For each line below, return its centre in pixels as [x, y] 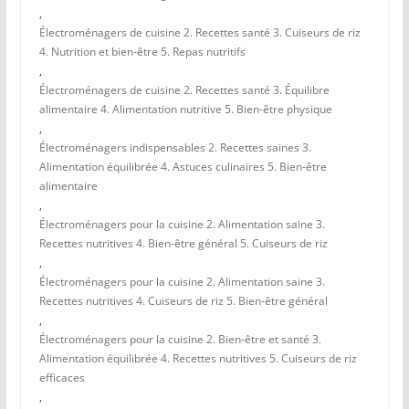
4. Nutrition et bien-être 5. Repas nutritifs [142, 52]
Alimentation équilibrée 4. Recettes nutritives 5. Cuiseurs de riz [198, 359]
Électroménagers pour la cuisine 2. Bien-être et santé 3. [180, 340]
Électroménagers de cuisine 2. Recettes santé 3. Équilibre [184, 90]
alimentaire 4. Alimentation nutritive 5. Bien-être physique [185, 110]
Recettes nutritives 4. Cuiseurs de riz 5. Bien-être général [183, 301]
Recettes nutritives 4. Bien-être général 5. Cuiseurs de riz [183, 244]
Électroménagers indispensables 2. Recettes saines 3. [175, 148]
